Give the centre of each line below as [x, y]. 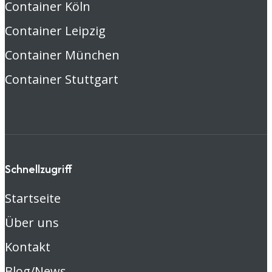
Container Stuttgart [62, 79]
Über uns [32, 222]
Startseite [33, 198]
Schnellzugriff [39, 168]
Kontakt [28, 246]
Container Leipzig [55, 30]
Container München [62, 55]
